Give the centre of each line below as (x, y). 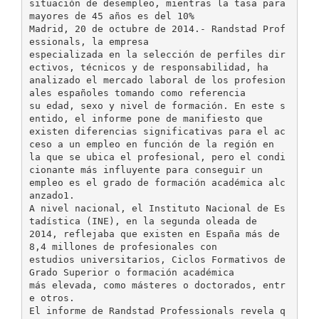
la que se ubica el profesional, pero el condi (157, 157)
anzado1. (52, 195)
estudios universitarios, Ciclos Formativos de (157, 259)
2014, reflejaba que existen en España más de (154, 234)
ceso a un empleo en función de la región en (151, 144)
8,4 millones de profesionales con (123, 246)
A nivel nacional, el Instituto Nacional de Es (157, 208)
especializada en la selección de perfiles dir (157, 54)
